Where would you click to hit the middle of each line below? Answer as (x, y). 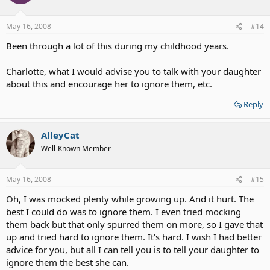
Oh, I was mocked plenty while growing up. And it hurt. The (130, 199)
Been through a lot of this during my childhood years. (118, 46)
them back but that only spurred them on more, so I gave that (134, 224)
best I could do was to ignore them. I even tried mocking (124, 212)
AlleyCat (60, 135)
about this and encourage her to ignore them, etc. (109, 83)
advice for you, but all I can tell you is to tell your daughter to (133, 250)
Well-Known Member (76, 148)
